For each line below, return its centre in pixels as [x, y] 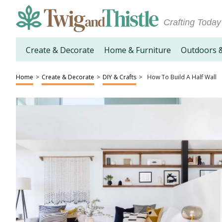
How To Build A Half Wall [182, 77]
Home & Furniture [138, 50]
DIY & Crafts [119, 77]
